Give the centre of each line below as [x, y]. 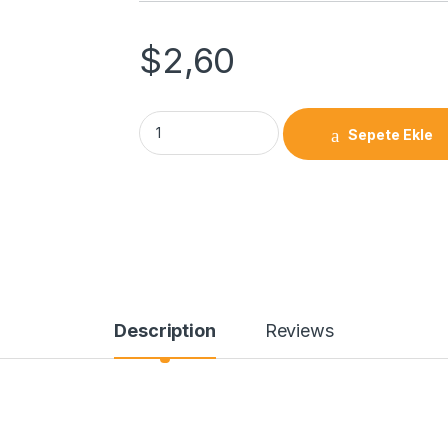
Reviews [299, 331]
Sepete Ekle [391, 134]
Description [165, 331]
